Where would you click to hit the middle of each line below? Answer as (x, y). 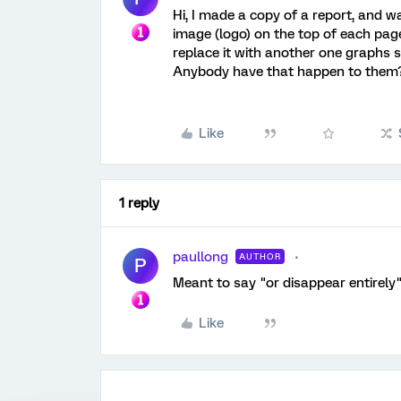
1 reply (139, 203)
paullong (200, 257)
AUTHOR (260, 256)
